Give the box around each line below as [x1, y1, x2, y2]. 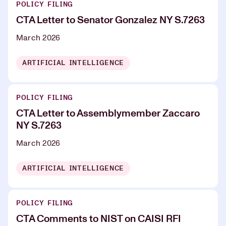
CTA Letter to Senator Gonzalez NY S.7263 [16, 15, 205, 25]
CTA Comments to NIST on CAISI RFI [16, 213, 181, 224]
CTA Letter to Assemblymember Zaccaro [16, 108, 200, 119]
